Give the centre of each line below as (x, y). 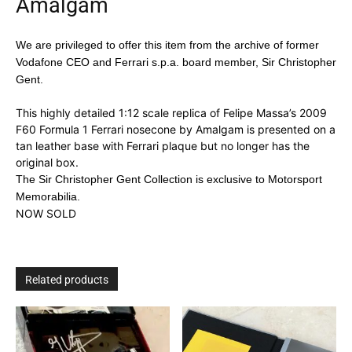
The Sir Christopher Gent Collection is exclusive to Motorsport (169, 179)
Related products (67, 279)
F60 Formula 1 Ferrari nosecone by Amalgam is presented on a (176, 129)
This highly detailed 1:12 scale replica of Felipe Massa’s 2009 (171, 112)
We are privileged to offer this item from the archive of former (167, 44)
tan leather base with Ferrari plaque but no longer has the (163, 145)
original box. (47, 162)
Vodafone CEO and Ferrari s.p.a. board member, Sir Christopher (176, 62)
